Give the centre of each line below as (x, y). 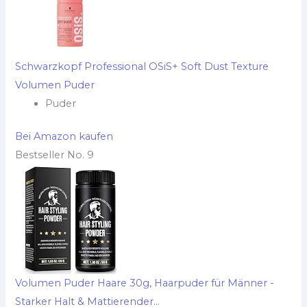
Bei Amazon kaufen (64, 137)
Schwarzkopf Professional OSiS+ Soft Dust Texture (142, 66)
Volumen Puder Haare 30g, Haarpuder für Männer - (145, 283)
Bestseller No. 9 (55, 155)
